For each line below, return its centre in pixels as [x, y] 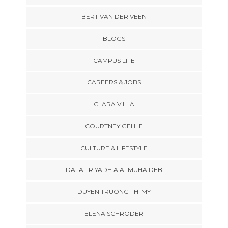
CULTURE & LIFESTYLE [114, 148]
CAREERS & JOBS [114, 82]
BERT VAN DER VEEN [114, 17]
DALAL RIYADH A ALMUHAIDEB [114, 170]
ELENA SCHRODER [114, 213]
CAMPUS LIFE [114, 60]
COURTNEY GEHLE [114, 126]
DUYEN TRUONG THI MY [114, 192]
